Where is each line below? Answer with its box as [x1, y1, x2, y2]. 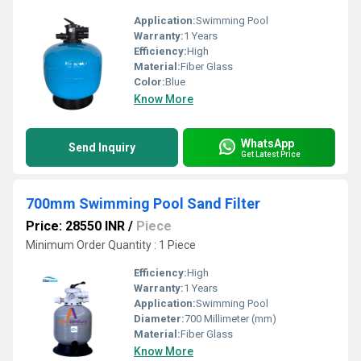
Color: [134, 76, 165, 88]
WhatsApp [241, 136, 294, 150]
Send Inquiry [68, 141, 135, 154]
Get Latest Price [241, 149, 301, 159]
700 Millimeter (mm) [185, 313, 276, 325]
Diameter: [134, 313, 185, 325]
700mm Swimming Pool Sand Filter [26, 195, 260, 212]
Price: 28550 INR [26, 218, 125, 234]
